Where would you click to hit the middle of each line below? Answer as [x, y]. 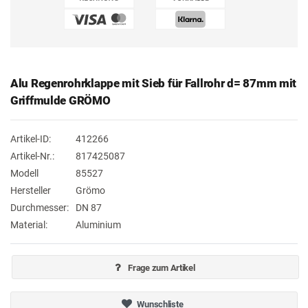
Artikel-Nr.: [32, 156]
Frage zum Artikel [162, 268]
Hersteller [31, 191]
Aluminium [98, 225]
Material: [29, 225]
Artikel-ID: [31, 139]
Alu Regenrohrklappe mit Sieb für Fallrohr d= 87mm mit [154, 84]
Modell [24, 174]
